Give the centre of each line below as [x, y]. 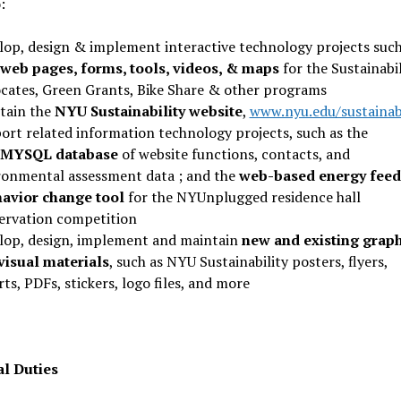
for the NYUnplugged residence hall [242, 197]
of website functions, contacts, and [234, 154]
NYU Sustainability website [148, 111]
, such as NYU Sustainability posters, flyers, [248, 261]
